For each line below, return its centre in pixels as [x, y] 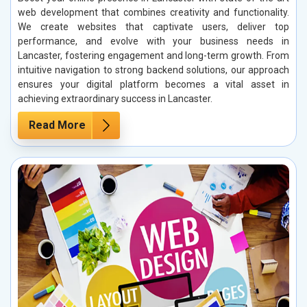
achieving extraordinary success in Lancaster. [115, 98]
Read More [57, 125]
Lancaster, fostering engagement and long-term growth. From [153, 55]
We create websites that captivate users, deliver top [153, 26]
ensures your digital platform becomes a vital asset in [153, 84]
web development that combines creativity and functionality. [153, 12]
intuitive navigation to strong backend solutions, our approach [153, 70]
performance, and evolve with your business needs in [153, 41]
